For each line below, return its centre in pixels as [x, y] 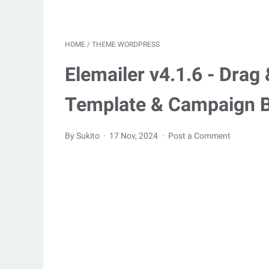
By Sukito [83, 136]
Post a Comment [199, 136]
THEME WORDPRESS [126, 44]
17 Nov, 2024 [135, 136]
